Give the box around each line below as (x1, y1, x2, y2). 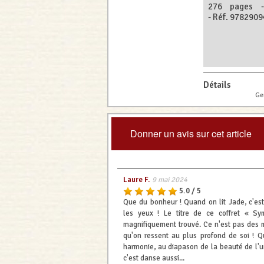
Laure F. (123, 174, 150, 184)
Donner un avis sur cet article (130, 126, 252, 140)
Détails (203, 80, 231, 91)
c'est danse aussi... (123, 253, 184, 263)
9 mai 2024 (151, 174, 187, 184)
